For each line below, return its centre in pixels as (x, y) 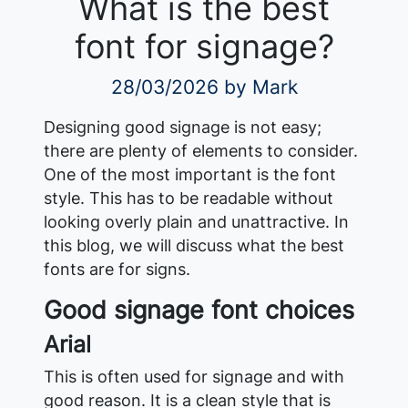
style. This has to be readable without (189, 198)
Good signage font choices (199, 309)
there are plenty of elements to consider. (201, 150)
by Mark (260, 87)
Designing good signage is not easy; (183, 127)
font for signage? (204, 46)
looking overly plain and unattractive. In (196, 221)
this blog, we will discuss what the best (194, 245)
